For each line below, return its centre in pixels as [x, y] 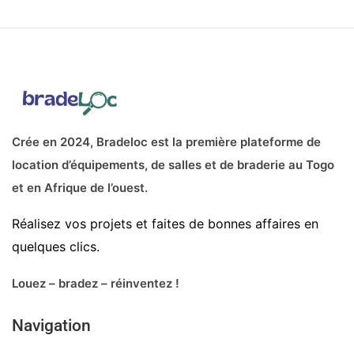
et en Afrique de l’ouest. [80, 188]
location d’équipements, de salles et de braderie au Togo [173, 165]
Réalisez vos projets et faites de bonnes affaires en [165, 224]
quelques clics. [56, 247]
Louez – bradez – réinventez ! [96, 284]
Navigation [51, 326]
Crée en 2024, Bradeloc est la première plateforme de [166, 142]
